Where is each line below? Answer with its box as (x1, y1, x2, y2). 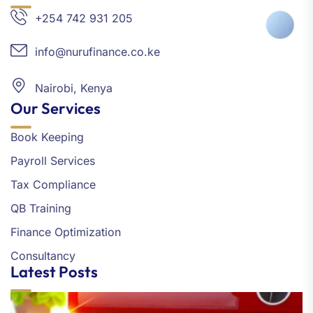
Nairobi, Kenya (35, 81, 112, 96)
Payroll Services (10, 154, 95, 168)
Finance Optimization (10, 225, 121, 240)
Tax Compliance (10, 177, 96, 192)
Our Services (10, 99, 101, 119)
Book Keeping (10, 130, 84, 145)
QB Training (10, 201, 71, 216)
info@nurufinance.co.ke (35, 45, 160, 59)
